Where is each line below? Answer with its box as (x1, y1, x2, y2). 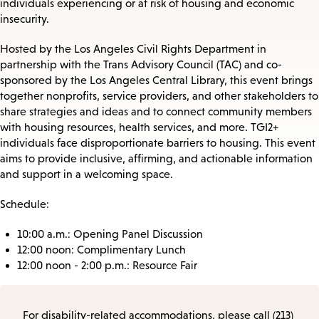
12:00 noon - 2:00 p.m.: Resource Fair (17, 259, 197, 272)
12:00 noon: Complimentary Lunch (17, 244, 186, 256)
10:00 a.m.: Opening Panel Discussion (17, 228, 203, 241)
